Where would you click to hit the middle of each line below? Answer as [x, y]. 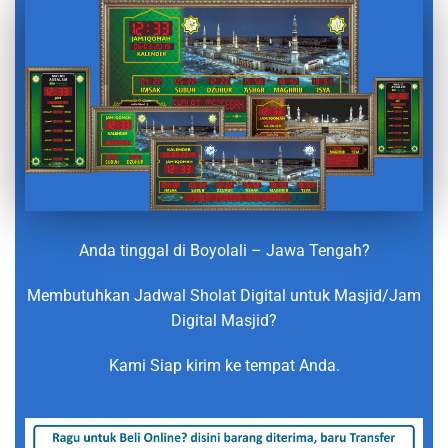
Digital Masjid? [224, 320]
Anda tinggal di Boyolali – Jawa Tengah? [224, 250]
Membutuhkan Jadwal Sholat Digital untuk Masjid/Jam [224, 295]
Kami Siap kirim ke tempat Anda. [224, 365]
